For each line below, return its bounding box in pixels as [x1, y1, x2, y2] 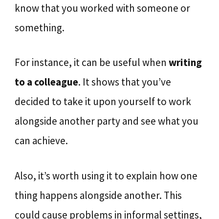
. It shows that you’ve [78, 75, 171, 88]
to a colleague [15, 75, 78, 88]
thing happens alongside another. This [15, 188, 182, 202]
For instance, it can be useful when [15, 56, 169, 69]
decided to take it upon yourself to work [15, 95, 191, 108]
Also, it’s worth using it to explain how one [15, 169, 197, 182]
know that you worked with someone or [15, 1, 190, 15]
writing [169, 56, 202, 69]
